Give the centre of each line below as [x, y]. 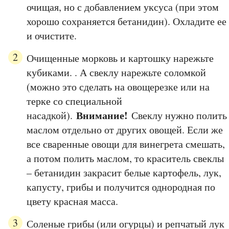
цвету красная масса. [72, 201]
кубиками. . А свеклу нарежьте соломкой [116, 73]
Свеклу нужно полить [177, 116]
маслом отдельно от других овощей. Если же [125, 130]
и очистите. [52, 36]
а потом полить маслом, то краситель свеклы [125, 158]
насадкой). [51, 116]
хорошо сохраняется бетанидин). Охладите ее [127, 21]
